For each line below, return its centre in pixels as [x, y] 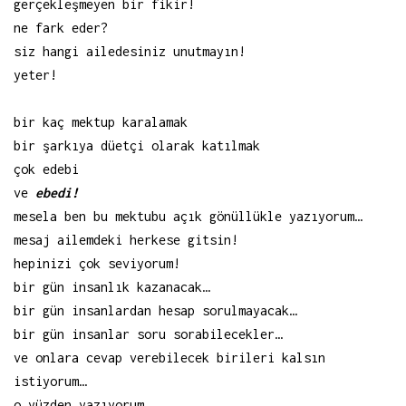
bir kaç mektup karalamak [101, 122]
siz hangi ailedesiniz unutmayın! [130, 52]
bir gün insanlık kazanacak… [111, 287]
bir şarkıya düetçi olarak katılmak [137, 146]
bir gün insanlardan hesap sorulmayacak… [155, 311]
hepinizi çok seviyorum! [97, 264]
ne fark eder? [61, 28]
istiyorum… [50, 382]
